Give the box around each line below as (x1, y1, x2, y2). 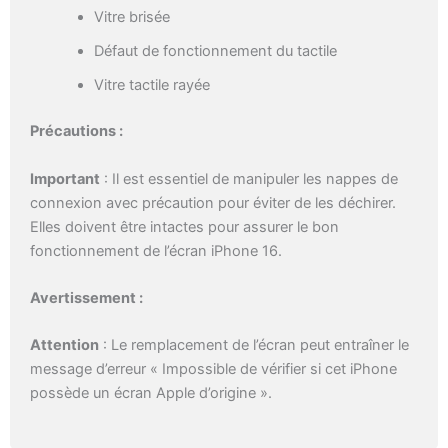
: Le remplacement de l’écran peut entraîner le (99, 336, 409, 355)
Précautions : (30, 122, 123, 141)
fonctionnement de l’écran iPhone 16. (30, 241, 282, 260)
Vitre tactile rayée (93, 76, 210, 95)
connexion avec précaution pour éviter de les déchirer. (30, 193, 396, 212)
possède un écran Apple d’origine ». (30, 384, 272, 403)
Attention (30, 336, 99, 355)
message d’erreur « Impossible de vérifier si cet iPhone (30, 360, 397, 379)
